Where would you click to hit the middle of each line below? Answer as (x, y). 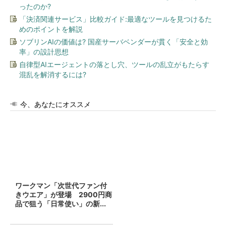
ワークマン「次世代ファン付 (61, 185)
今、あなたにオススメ (55, 104)
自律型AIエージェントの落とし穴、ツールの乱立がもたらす (114, 64)
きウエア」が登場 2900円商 (64, 194)
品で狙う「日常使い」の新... (61, 204)
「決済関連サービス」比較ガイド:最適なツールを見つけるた (116, 19)
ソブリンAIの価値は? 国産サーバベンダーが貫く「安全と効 (114, 42)
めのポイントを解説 (51, 29)
